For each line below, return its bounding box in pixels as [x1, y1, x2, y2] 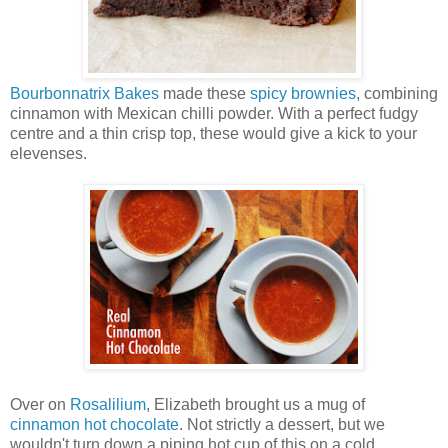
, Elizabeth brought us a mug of [146, 395, 365, 413]
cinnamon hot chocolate [10, 415, 179, 433]
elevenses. [10, 144, 87, 162]
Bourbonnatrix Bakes [10, 84, 159, 102]
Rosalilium [70, 395, 146, 413]
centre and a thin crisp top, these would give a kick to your [10, 124, 417, 142]
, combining [356, 84, 438, 102]
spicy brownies [250, 84, 356, 102]
